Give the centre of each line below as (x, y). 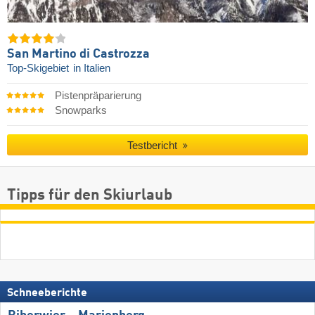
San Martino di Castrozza (78, 54)
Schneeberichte (47, 293)
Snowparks (81, 110)
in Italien (92, 68)
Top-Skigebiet (39, 68)
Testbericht (154, 146)
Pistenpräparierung (98, 96)
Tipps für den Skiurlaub (90, 195)
